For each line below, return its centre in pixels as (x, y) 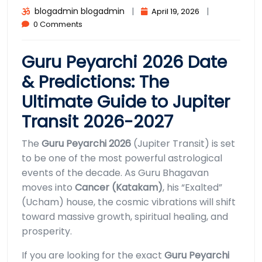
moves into (48, 188)
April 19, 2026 (175, 12)
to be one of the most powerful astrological (122, 158)
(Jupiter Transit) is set (183, 144)
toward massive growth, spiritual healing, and (125, 217)
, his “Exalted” (192, 188)
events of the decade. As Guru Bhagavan (115, 173)
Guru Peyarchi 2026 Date (124, 62)
